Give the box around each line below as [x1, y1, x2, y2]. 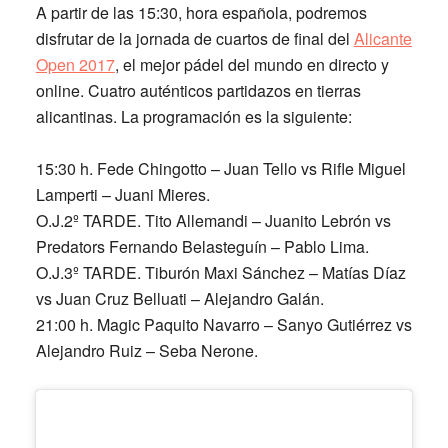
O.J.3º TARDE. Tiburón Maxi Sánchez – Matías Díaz [35, 261, 406, 284]
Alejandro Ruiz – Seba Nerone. [35, 339, 258, 362]
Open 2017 [35, 53, 115, 76]
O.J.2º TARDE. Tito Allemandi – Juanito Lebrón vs [35, 209, 391, 232]
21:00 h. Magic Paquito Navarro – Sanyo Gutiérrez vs [35, 313, 412, 336]
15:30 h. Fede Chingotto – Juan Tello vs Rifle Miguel [35, 157, 406, 180]
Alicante [353, 27, 412, 50]
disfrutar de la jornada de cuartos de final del [35, 27, 354, 50]
